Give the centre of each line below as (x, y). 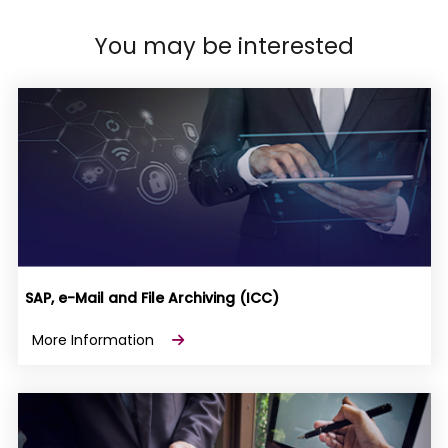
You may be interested (224, 46)
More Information (94, 340)
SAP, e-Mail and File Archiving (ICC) (151, 298)
